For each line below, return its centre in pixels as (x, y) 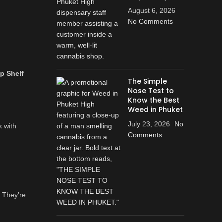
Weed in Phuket (155, 110)
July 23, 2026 (149, 124)
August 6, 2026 (151, 10)
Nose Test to (151, 91)
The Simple (147, 81)
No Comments (150, 21)
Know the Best (153, 100)
